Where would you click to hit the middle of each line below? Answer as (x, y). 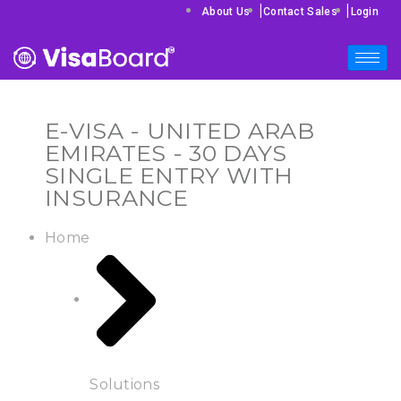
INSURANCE (117, 198)
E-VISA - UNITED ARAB (179, 131)
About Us (226, 12)
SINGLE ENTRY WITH (169, 175)
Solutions (124, 385)
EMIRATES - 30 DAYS (166, 153)
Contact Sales (300, 12)
